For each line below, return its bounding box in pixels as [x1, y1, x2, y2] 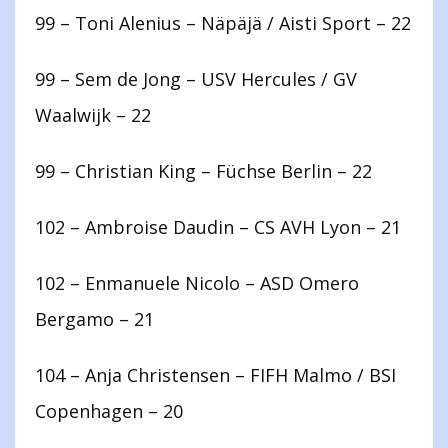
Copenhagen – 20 [35, 399, 183, 424]
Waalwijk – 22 [35, 103, 151, 128]
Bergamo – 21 [35, 307, 154, 332]
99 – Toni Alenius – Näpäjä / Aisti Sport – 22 [35, 11, 411, 36]
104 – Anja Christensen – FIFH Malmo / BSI [35, 363, 396, 388]
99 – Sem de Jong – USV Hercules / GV [35, 67, 357, 92]
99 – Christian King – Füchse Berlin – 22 [35, 159, 372, 184]
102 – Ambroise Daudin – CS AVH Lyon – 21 [35, 215, 401, 240]
